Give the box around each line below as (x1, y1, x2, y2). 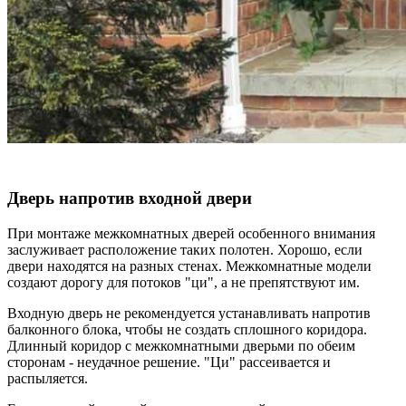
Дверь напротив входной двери (7, 188, 252, 208)
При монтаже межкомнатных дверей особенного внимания (7, 226, 375, 242)
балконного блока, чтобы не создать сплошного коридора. (7, 322, 367, 338)
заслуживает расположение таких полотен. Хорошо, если (7, 242, 362, 258)
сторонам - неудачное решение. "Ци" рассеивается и (7, 354, 331, 371)
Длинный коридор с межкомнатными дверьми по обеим (7, 338, 355, 354)
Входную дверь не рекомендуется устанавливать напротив (7, 305, 371, 322)
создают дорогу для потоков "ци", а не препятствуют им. (7, 275, 360, 291)
